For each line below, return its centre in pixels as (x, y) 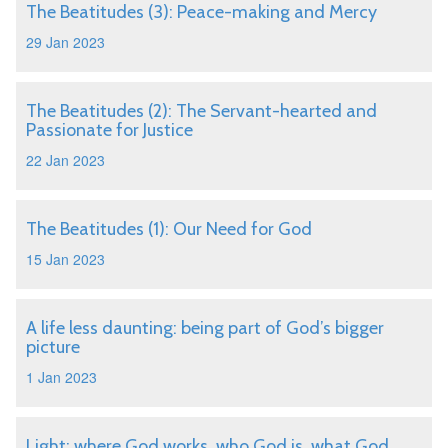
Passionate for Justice (109, 130)
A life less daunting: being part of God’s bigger (205, 328)
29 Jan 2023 (65, 42)
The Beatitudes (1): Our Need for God (169, 229)
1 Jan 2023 (61, 377)
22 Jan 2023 (65, 160)
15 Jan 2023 (65, 259)
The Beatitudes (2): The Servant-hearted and (201, 111)
